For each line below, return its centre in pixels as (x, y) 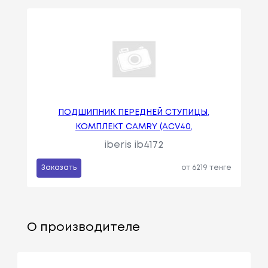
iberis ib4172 (134, 145)
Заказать (59, 168)
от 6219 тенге (207, 168)
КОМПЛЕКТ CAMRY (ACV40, (134, 127)
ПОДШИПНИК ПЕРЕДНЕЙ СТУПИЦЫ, (134, 113)
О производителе (83, 228)
